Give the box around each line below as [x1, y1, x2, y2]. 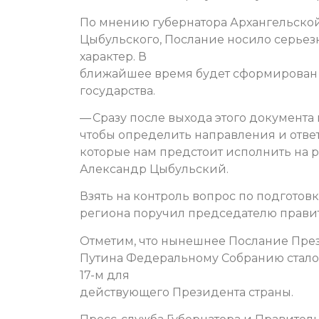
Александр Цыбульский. [80, 162, 229, 176]
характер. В [80, 49, 147, 63]
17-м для [80, 268, 130, 282]
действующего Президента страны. [80, 285, 293, 299]
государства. [80, 83, 155, 98]
